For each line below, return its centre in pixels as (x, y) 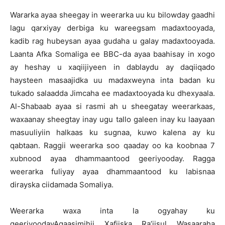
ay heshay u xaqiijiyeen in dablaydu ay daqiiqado (113, 67)
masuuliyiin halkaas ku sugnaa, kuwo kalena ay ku (113, 132)
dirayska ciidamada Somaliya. (62, 185)
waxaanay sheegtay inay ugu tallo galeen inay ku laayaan (113, 119)
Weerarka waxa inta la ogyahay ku (113, 211)
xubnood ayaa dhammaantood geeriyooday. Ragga (113, 158)
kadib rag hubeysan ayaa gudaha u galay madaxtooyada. (113, 41)
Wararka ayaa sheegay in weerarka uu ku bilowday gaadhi (113, 15)
